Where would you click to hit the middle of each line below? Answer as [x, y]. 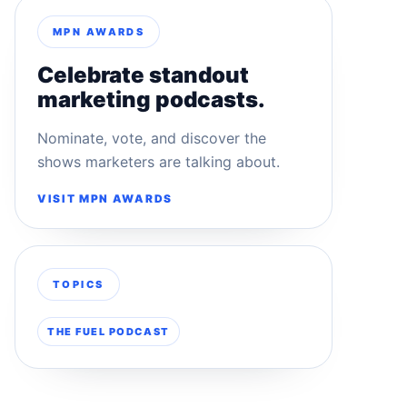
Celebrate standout [143, 75]
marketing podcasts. [151, 99]
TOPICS [79, 284]
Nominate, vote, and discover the [152, 138]
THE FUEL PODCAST [109, 332]
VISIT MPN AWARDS [105, 199]
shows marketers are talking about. [159, 162]
